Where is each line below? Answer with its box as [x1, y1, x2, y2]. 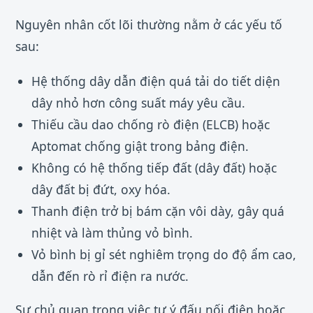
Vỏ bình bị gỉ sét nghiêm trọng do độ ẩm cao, [31, 245, 296, 263]
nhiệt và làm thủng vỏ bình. [31, 224, 193, 241]
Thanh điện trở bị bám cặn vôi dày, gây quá [31, 202, 284, 219]
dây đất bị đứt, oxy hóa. [31, 180, 170, 198]
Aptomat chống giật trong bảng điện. [31, 137, 249, 154]
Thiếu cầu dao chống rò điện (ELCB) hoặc [31, 115, 270, 133]
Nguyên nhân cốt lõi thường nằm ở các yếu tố [15, 15, 282, 33]
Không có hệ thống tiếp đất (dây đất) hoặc [31, 159, 277, 176]
